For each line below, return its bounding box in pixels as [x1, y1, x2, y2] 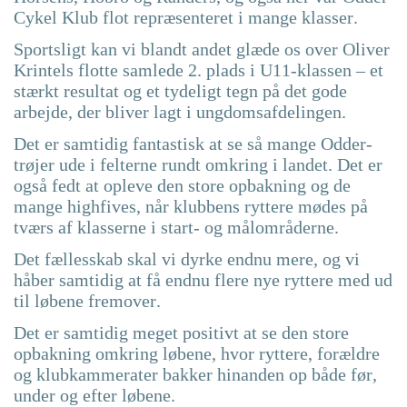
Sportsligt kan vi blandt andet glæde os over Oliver [14, 39, 390, 60]
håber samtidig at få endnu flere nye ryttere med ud [14, 270, 392, 291]
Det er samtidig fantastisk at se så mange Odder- [14, 134, 372, 154]
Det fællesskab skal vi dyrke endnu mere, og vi [14, 249, 360, 270]
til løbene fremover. [14, 291, 161, 312]
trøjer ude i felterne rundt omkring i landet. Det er [14, 154, 382, 175]
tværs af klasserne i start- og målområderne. [14, 217, 339, 238]
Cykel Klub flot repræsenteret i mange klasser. [14, 7, 358, 28]
